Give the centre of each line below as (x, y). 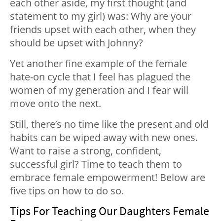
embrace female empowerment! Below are (108, 177)
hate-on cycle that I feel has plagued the (100, 76)
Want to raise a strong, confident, (86, 150)
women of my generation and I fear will (99, 90)
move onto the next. (55, 103)
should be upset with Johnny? (76, 42)
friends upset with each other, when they (103, 29)
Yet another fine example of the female (98, 63)
